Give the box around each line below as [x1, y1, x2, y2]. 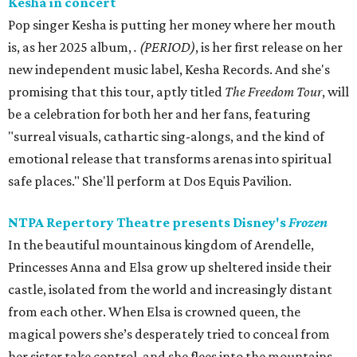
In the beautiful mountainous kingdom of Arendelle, [8, 237, 314, 253]
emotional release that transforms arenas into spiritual [8, 151, 331, 167]
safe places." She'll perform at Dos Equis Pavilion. [8, 173, 292, 190]
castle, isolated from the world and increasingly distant [8, 281, 332, 298]
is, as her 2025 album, [8, 39, 134, 56]
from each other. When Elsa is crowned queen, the [8, 304, 300, 320]
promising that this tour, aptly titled [8, 84, 225, 100]
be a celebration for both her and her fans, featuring [8, 106, 311, 123]
